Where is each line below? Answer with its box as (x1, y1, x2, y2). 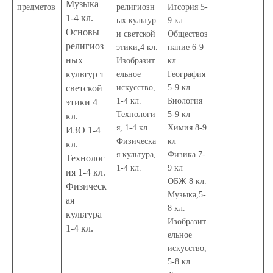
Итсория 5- (168, 2, 208, 12)
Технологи (116, 109, 156, 119)
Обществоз (168, 29, 208, 38)
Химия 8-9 (168, 122, 207, 132)
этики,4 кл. (116, 42, 158, 52)
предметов (17, 2, 56, 12)
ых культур (116, 15, 157, 25)
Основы (66, 26, 100, 37)
